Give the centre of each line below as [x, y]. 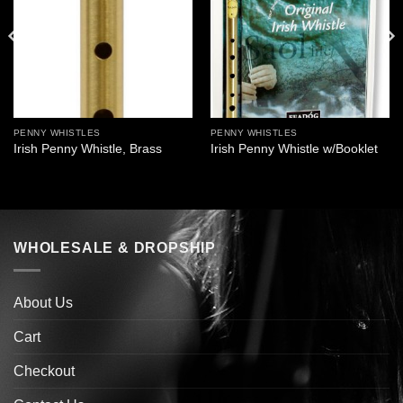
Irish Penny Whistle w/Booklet [294, 149]
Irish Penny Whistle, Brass [87, 149]
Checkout [44, 371]
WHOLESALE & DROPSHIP [115, 248]
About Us [43, 302]
